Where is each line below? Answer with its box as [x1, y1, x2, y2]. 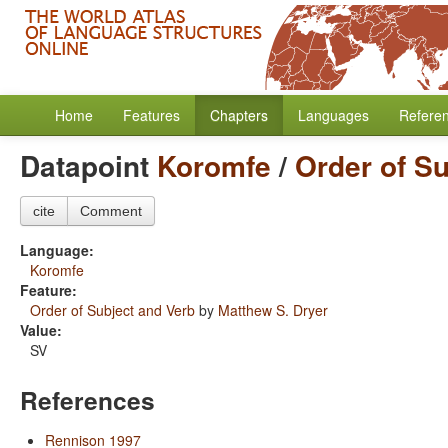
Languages [298, 105, 369, 125]
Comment [80, 203, 142, 219]
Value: [20, 320, 62, 340]
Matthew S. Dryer [218, 300, 328, 320]
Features [123, 105, 180, 125]
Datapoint [20, 145, 157, 186]
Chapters [210, 105, 268, 125]
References [20, 382, 155, 418]
